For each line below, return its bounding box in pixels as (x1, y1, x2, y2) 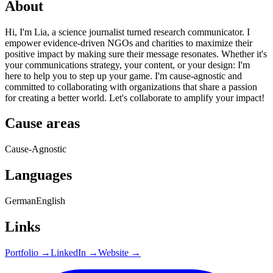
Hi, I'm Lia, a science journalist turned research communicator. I (5, 26, 250, 37)
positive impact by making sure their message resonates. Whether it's (5, 48, 267, 59)
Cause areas (5, 115, 80, 132)
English (36, 196, 65, 207)
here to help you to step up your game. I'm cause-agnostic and (5, 70, 242, 81)
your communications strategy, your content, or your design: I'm (5, 59, 250, 70)
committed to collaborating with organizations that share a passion (5, 81, 257, 92)
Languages (5, 167, 72, 183)
